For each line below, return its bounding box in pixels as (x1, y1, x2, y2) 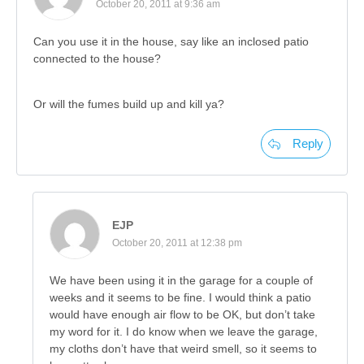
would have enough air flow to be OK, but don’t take (50, 308, 315, 322)
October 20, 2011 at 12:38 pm (112, 237, 242, 249)
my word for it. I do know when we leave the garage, (50, 325, 318, 339)
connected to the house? (33, 52, 161, 66)
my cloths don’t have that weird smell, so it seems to (50, 342, 317, 356)
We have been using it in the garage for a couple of (50, 274, 313, 288)
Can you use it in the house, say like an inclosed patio (33, 35, 309, 49)
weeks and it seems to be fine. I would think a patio (50, 291, 311, 305)
